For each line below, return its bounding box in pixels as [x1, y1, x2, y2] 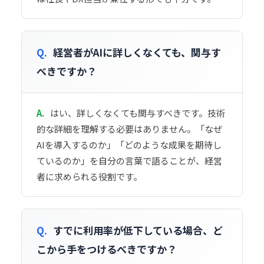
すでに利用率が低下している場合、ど [53, 223, 223, 237]
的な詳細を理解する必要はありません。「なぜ [37, 123, 222, 135]
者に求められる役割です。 [37, 170, 142, 183]
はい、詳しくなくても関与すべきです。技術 [50, 107, 225, 119]
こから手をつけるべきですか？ [37, 242, 177, 256]
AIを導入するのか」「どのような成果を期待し [37, 138, 222, 151]
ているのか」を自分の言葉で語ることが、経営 [37, 154, 222, 167]
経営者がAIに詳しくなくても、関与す [53, 45, 221, 60]
